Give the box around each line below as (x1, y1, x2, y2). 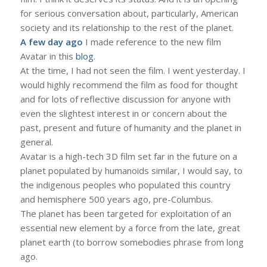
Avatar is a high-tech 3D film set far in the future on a (20, 150, 237, 162)
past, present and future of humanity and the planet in (20, 121, 241, 133)
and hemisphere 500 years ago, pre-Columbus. (20, 193, 213, 205)
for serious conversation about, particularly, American (20, 7, 238, 19)
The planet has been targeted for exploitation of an (20, 207, 231, 219)
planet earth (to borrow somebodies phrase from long (20, 235, 244, 248)
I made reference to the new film (82, 35, 221, 48)
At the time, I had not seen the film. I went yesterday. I (20, 64, 246, 76)
